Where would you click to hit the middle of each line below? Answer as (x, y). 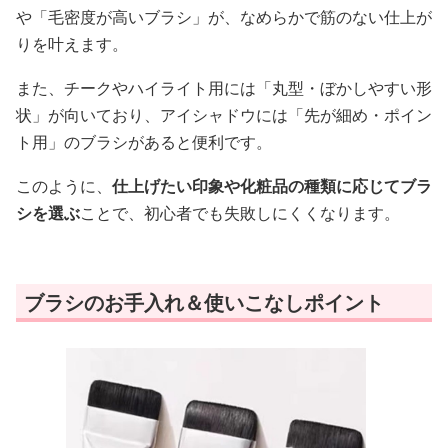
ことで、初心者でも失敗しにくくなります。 (240, 213)
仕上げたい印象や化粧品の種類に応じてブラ (272, 186)
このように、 (64, 186)
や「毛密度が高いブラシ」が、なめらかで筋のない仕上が (224, 17)
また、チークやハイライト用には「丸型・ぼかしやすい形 (224, 88)
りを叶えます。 (72, 44)
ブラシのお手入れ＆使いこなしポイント (204, 303)
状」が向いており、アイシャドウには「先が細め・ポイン (224, 115)
